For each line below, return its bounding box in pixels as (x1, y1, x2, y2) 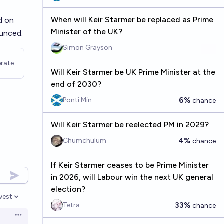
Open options (13, 214, 58, 223)
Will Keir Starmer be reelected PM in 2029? (50, 120, 209, 129)
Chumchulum (62, 136, 106, 145)
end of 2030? (50, 79, 101, 89)
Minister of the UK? (50, 27, 122, 36)
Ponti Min (62, 96, 92, 104)
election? (50, 184, 85, 194)
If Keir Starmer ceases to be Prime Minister (50, 160, 209, 170)
